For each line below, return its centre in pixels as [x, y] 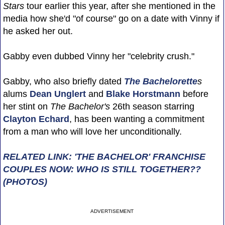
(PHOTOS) [25, 182]
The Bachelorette [160, 81]
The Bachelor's [80, 106]
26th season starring [152, 106]
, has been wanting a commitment [137, 119]
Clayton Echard [36, 119]
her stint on [26, 106]
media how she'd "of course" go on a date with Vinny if [111, 18]
